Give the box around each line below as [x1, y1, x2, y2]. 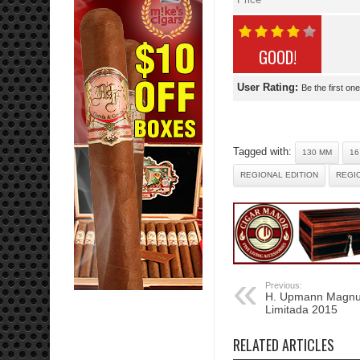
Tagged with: [233, 145, 295, 158]
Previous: [265, 280, 302, 291]
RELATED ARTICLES [233, 334, 334, 356]
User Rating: [237, 81, 301, 94]
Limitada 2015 [265, 303, 337, 317]
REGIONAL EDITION [240, 170, 318, 180]
